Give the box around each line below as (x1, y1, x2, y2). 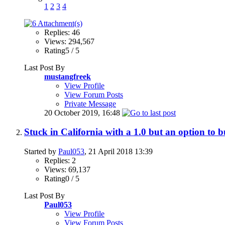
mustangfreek (44, 72, 91, 81)
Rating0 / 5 (44, 174, 79, 183)
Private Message (64, 99, 116, 108)
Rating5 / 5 (44, 46, 79, 55)
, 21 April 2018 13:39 (84, 147, 153, 156)
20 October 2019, (44, 108, 102, 117)
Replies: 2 (44, 156, 76, 165)
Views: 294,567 (44, 37, 94, 46)
